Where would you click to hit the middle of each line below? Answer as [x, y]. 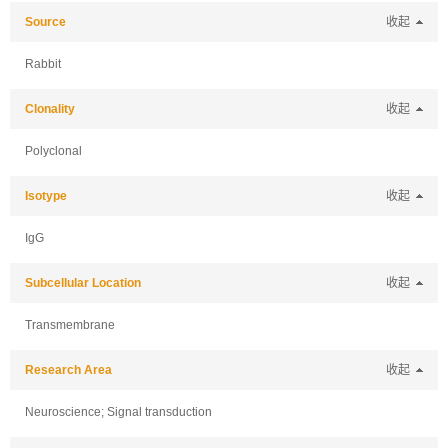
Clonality [50, 109]
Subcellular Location [83, 283]
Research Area [68, 370]
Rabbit [43, 64]
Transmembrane [70, 325]
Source [45, 22]
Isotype [46, 196]
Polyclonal [53, 151]
